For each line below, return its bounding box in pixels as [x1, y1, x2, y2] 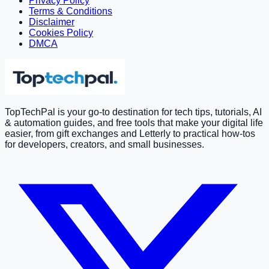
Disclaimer [29, 17, 74, 28]
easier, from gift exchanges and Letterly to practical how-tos [5, 128, 255, 139]
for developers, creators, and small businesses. [5, 139, 204, 150]
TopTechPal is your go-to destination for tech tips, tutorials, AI [5, 107, 262, 118]
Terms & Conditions [29, 6, 112, 17]
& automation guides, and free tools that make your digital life [5, 118, 263, 128]
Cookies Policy [29, 28, 93, 38]
